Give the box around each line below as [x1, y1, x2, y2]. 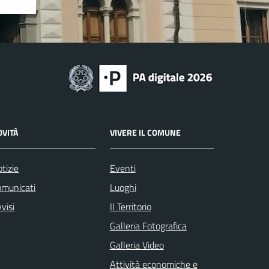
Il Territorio [109, 199, 151, 214]
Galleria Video [109, 237, 164, 252]
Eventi [109, 160, 136, 175]
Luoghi [109, 180, 136, 195]
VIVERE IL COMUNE [109, 125, 181, 139]
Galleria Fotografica [109, 218, 187, 233]
